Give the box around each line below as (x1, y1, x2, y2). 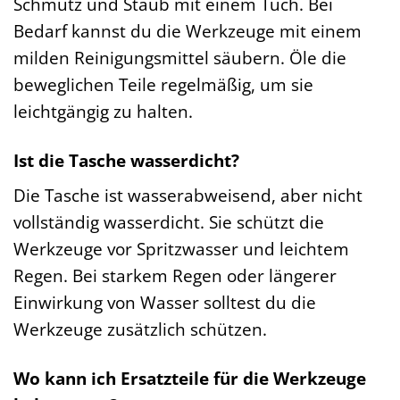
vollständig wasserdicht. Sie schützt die (13, 210, 324, 235)
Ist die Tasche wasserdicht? (13, 147, 239, 172)
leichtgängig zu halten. (13, 98, 193, 123)
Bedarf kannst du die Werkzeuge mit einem (13, 18, 362, 43)
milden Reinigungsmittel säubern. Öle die (13, 45, 346, 70)
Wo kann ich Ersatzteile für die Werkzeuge (13, 366, 366, 391)
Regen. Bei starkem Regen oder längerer (13, 263, 337, 288)
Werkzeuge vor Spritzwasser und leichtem (13, 237, 349, 262)
